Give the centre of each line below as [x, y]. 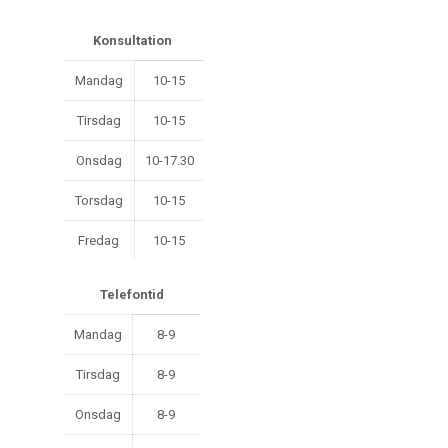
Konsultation [133, 40]
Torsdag [98, 200]
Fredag [98, 240]
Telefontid [131, 294]
